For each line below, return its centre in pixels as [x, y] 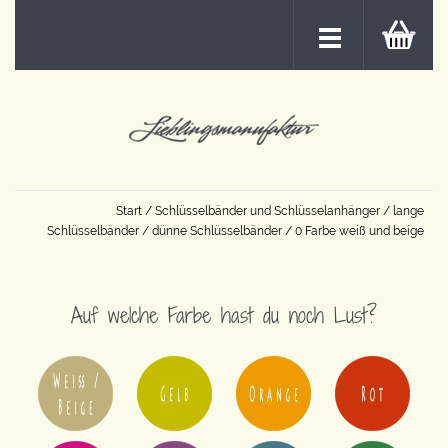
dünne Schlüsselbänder [217, 231]
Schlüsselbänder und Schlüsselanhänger [267, 211]
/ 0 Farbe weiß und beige [353, 231]
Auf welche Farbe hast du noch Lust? [224, 314]
